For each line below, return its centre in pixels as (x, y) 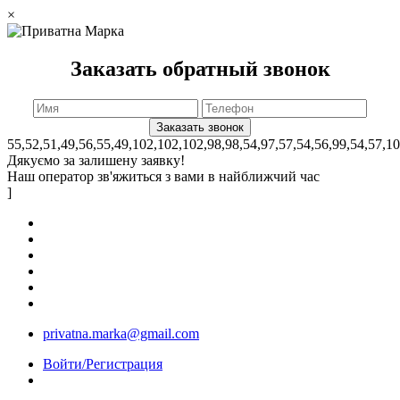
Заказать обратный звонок (200, 68)
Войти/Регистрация (103, 363)
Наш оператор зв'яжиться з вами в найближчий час (163, 176)
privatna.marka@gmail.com (121, 333)
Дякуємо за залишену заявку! (96, 160)
